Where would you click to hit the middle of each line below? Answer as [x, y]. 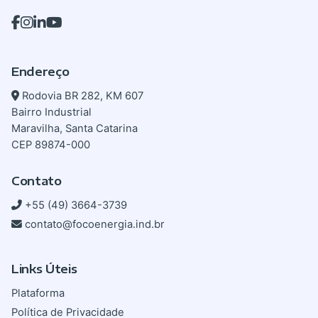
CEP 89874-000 [51, 144]
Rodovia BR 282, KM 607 [83, 95]
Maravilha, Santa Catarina [75, 128]
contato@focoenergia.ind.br [95, 224]
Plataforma [38, 293]
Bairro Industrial [51, 112]
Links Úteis [44, 268]
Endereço [40, 71]
